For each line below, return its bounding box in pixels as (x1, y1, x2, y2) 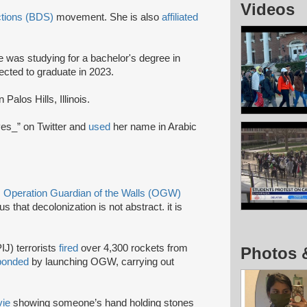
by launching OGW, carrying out (29, 256, 174, 267)
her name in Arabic (113, 121, 197, 132)
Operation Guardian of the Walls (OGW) (3, 187, 181, 199)
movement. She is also (53, 11, 162, 23)
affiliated (162, 11, 198, 23)
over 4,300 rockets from (78, 242, 188, 254)
